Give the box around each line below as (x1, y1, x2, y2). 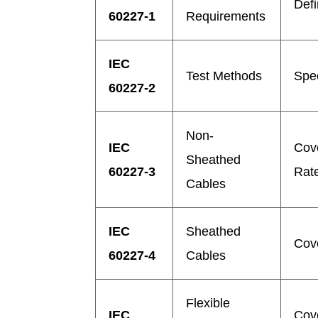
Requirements (186, 9, 266, 23)
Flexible (186, 295, 231, 310)
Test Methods (186, 68, 263, 83)
